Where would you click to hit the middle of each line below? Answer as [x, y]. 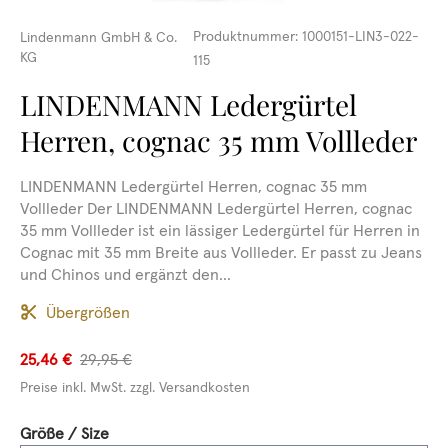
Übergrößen [88, 312]
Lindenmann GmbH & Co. [98, 37]
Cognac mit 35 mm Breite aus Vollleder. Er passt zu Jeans [221, 252]
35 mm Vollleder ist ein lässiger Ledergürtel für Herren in [220, 230]
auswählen [147, 432]
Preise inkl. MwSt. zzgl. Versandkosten [135, 387]
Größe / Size [64, 433]
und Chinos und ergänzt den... [125, 274]
